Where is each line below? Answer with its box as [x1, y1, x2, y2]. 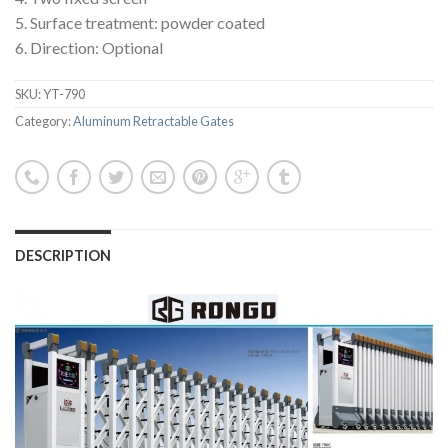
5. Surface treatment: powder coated [15, 13, 265, 33]
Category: [15, 113, 73, 130]
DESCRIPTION [15, 247, 111, 265]
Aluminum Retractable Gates [73, 113, 234, 130]
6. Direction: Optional [15, 38, 163, 58]
